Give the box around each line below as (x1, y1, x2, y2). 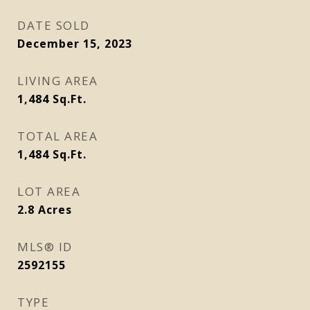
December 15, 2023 (17, 36, 132, 51)
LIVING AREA (17, 73, 98, 89)
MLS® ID (17, 239, 73, 255)
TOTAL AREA (17, 128, 98, 144)
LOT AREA (17, 183, 80, 199)
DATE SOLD (17, 17, 90, 33)
